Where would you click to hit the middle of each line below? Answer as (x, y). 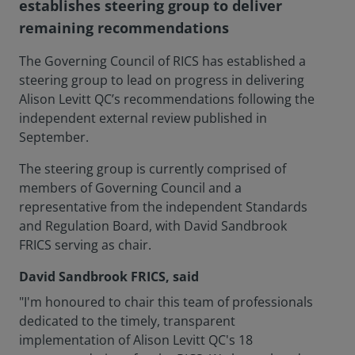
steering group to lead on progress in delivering (162, 80)
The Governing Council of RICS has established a (162, 61)
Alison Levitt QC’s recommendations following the (167, 99)
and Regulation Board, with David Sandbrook (153, 226)
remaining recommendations (124, 28)
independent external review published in (143, 118)
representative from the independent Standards (163, 207)
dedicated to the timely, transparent (127, 321)
